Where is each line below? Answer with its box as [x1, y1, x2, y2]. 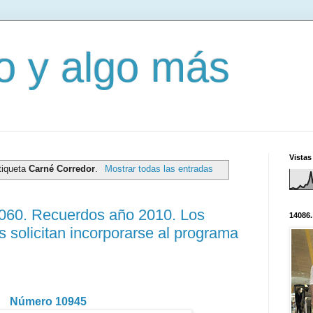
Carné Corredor [29, 163, 96, 174]
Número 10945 [10, 295, 87, 307]
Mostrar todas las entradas [104, 163, 213, 174]
